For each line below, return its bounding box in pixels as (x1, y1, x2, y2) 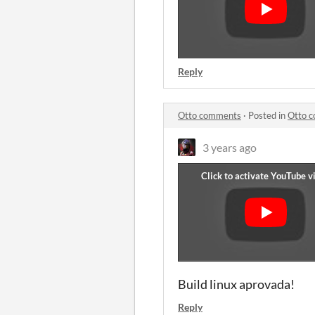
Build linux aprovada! (178, 276, 295, 292)
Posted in (248, 110, 288, 121)
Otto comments (178, 110, 241, 121)
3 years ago (202, 141, 257, 154)
